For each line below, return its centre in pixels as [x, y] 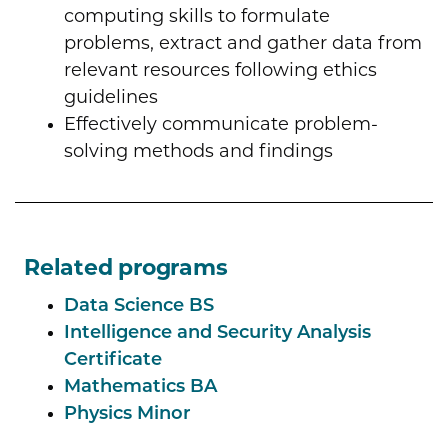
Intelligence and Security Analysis [217, 334]
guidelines [111, 99]
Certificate [113, 361]
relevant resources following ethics [220, 72]
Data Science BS [139, 307]
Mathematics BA [140, 388]
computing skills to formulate [197, 18]
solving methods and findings [198, 153]
